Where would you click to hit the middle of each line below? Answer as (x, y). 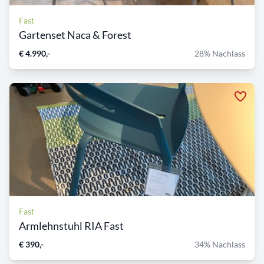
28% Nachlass (220, 54)
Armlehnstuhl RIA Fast (71, 226)
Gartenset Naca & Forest (75, 35)
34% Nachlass (220, 245)
